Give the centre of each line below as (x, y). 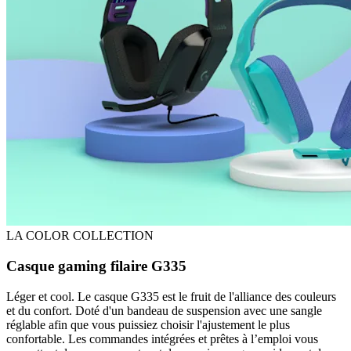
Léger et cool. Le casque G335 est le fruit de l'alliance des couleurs (171, 296)
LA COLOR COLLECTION (80, 236)
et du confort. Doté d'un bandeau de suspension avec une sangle (164, 310)
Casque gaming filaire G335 (96, 266)
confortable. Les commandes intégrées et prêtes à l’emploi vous (162, 338)
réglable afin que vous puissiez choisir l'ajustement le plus (148, 324)
